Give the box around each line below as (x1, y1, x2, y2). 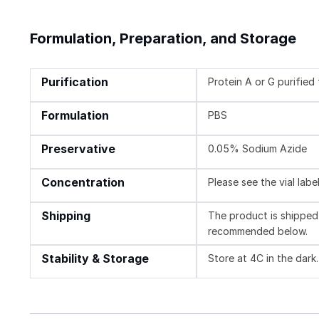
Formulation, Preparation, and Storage (30, 29, 296, 47)
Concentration (41, 175, 125, 189)
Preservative (41, 142, 115, 156)
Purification (41, 75, 108, 89)
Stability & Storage (41, 251, 149, 266)
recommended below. (208, 224, 308, 237)
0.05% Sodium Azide (208, 142, 308, 155)
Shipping (41, 209, 90, 223)
